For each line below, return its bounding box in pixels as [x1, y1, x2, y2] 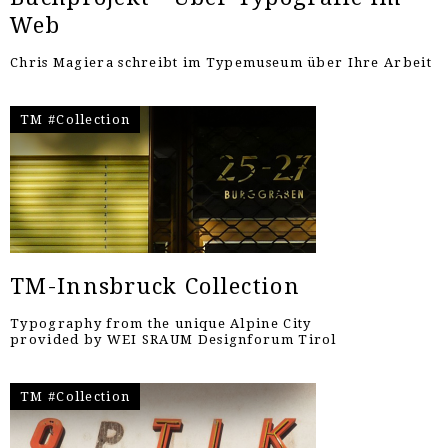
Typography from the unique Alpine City [10, 315, 312, 331]
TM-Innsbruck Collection [10, 273, 300, 299]
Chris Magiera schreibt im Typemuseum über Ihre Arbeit [10, 54, 432, 70]
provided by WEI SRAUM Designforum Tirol [10, 331, 337, 347]
